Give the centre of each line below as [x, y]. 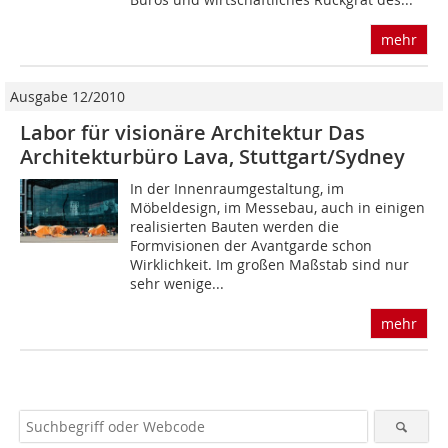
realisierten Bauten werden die [235, 227]
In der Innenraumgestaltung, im [237, 189]
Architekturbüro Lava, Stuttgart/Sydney [212, 157]
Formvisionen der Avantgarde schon [251, 246]
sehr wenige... [177, 284]
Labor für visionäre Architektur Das [192, 133]
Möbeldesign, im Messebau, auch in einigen [278, 208]
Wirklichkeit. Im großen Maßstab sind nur [270, 265]
